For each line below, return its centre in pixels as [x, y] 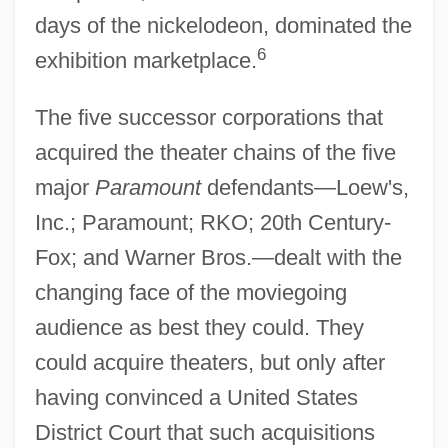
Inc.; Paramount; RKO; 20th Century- [212, 222]
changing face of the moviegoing [190, 292]
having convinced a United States [196, 397]
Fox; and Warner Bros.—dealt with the [218, 257]
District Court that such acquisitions [204, 432]
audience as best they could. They [199, 327]
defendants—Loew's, [304, 187]
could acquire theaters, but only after [209, 362]
